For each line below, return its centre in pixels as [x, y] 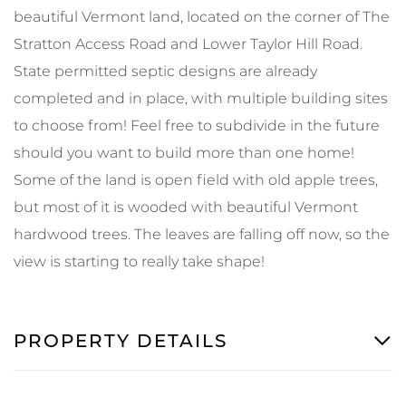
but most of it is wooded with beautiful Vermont [186, 207]
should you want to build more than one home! [184, 152]
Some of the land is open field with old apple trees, [196, 179]
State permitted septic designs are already [165, 71]
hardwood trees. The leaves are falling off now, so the [202, 234]
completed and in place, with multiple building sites [201, 98]
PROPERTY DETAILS [121, 340]
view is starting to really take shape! [139, 261]
